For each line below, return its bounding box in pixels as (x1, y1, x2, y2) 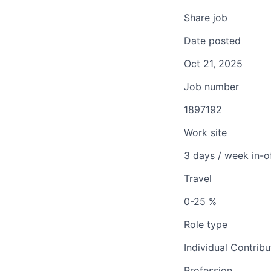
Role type (184, 218, 227, 231)
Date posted (184, 34, 241, 47)
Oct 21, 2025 (184, 57, 243, 70)
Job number (184, 80, 239, 93)
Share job (184, 11, 227, 24)
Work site (184, 126, 227, 139)
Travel (184, 172, 212, 185)
